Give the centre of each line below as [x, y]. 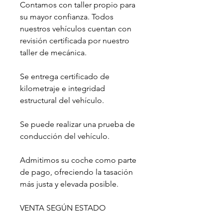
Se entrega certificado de [65, 76]
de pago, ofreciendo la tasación [76, 172]
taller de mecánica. [54, 52]
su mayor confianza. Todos [67, 16]
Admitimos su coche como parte [78, 160]
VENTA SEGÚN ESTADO [63, 208]
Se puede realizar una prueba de [77, 124]
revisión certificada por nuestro [75, 40]
